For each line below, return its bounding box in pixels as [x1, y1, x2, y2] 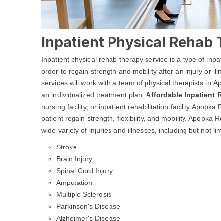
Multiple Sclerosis [56, 190, 111, 198]
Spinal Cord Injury [56, 167, 113, 175]
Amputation [56, 179, 92, 186]
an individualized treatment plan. [41, 91, 147, 99]
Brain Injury [56, 155, 93, 163]
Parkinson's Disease [56, 202, 120, 210]
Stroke [56, 143, 77, 151]
